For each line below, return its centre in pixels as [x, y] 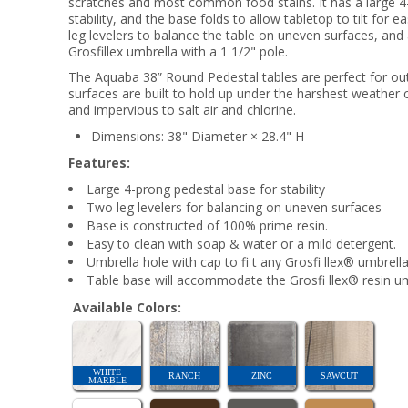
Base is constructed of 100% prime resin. [208, 225]
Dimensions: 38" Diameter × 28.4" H [198, 136]
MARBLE [107, 380]
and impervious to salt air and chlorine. [183, 110]
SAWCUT [340, 375]
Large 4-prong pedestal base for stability [206, 189]
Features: [100, 163]
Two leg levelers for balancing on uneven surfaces [235, 207]
